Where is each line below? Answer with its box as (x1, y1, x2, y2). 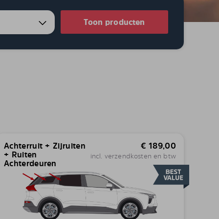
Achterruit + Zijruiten (3, 140, 86, 151)
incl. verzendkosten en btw (90, 151, 176, 160)
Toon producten (84, 17, 145, 27)
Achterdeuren (3, 158, 57, 169)
